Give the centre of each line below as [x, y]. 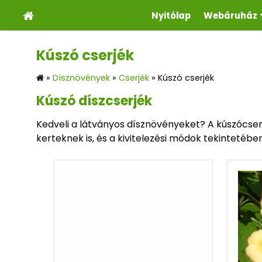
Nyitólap [171, 15]
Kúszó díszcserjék [94, 101]
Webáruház [231, 15]
